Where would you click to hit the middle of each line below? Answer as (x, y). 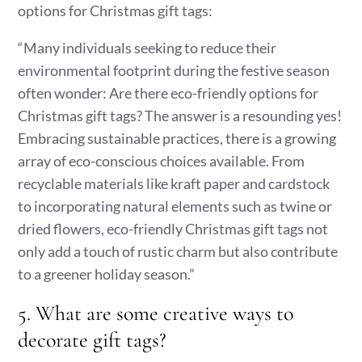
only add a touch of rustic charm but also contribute (178, 251)
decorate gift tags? (93, 340)
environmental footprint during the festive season (174, 70)
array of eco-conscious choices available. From (162, 161)
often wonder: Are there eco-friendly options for (168, 93)
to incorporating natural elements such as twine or (175, 206)
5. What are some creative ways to (156, 313)
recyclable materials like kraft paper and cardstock (174, 183)
